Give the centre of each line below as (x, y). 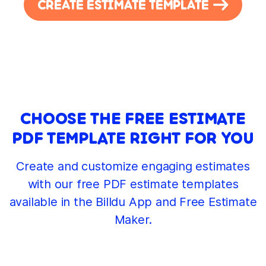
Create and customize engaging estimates (133, 167)
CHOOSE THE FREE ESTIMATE (133, 118)
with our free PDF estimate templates (133, 184)
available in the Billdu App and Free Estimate (133, 202)
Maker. (133, 220)
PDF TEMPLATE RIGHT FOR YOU (133, 138)
